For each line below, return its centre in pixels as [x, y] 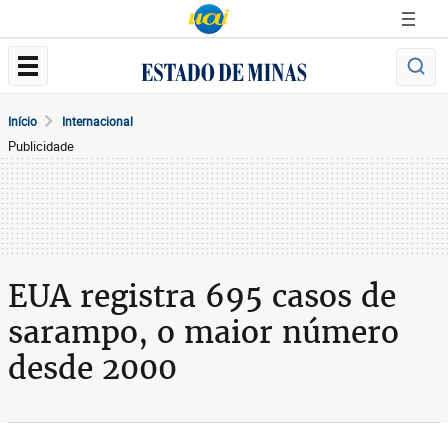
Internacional [97, 121]
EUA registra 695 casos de [202, 296]
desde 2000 [92, 368]
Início [22, 121]
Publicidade [41, 146]
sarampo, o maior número [203, 332]
